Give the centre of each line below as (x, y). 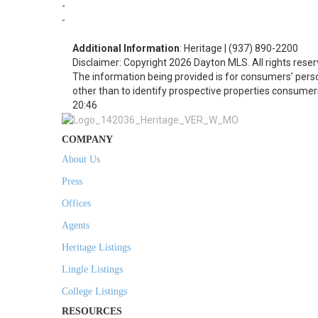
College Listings (94, 292)
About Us (81, 160)
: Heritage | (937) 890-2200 (239, 48)
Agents (76, 226)
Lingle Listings (92, 270)
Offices (76, 204)
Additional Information (126, 48)
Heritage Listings (96, 248)
